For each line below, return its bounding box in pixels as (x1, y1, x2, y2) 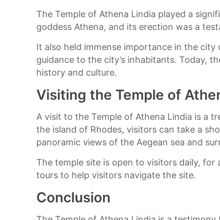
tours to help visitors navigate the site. (36, 170, 196, 180)
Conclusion (36, 189, 111, 206)
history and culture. (36, 67, 117, 78)
